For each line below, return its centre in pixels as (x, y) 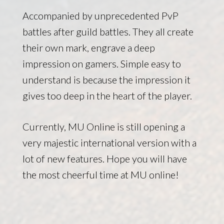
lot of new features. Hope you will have (104, 158)
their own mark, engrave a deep (88, 47)
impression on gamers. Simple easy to (101, 63)
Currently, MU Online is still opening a (103, 126)
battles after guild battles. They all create (108, 31)
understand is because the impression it (106, 79)
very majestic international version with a (109, 142)
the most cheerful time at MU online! (100, 174)
